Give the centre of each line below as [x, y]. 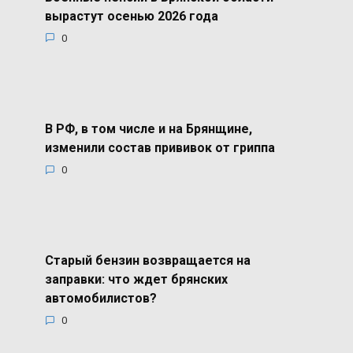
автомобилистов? [100, 298]
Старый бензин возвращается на [147, 260]
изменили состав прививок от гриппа [160, 147]
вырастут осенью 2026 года [131, 16]
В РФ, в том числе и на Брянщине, [148, 128]
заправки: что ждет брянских [136, 279]
